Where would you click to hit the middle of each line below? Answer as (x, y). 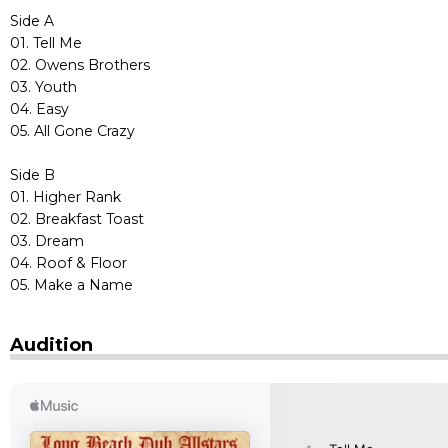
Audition (51, 344)
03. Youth (43, 86)
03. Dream (47, 240)
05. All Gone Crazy (72, 130)
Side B (32, 174)
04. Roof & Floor (68, 262)
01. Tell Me (46, 42)
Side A (32, 20)
